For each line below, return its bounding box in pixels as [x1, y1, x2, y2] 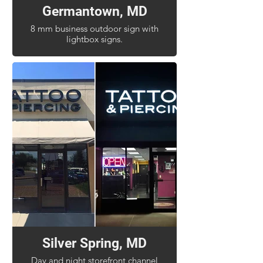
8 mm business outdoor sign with [31, 23, 159, 34]
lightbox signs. [66, 33, 123, 45]
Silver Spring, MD [42, 235, 147, 251]
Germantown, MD [42, 4, 147, 19]
